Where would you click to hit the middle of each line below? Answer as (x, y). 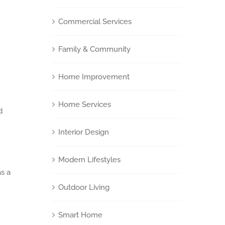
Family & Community (94, 49)
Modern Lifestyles (89, 159)
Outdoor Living (84, 187)
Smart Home (80, 215)
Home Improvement (94, 77)
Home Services (84, 104)
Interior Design (83, 132)
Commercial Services (95, 21)
